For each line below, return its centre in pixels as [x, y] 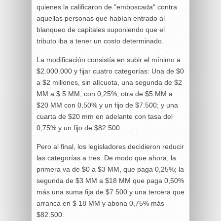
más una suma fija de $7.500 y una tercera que [110, 192]
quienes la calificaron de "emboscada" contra [107, 7]
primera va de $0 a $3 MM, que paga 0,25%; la [110, 169]
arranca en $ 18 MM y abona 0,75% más [100, 203]
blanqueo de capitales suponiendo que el [101, 29]
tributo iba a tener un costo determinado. [100, 41]
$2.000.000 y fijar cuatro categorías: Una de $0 [110, 71]
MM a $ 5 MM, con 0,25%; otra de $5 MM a [105, 93]
